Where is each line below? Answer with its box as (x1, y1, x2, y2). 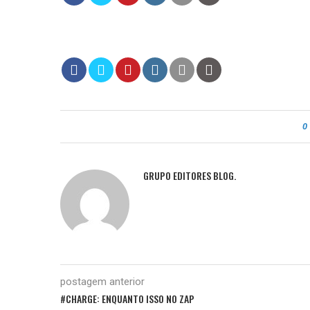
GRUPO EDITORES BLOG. (143, 168, 236, 183)
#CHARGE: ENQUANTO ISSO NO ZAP (60, 291, 194, 307)
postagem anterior (60, 275, 145, 289)
